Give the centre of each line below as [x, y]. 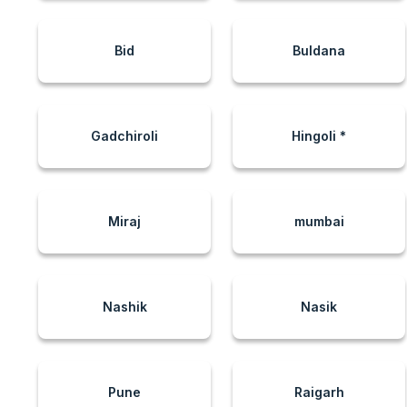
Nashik [124, 307]
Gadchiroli [124, 136]
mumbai [319, 221]
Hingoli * [319, 136]
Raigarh [319, 392]
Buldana [319, 50]
